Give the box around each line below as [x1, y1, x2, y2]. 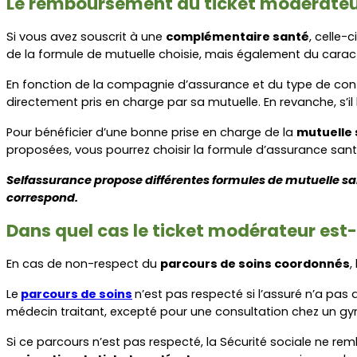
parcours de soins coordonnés [160, 255, 350, 272]
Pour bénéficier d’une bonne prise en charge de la [6, 124, 296, 140]
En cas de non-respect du [6, 255, 160, 272]
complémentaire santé [166, 28, 309, 45]
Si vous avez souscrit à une [6, 28, 166, 45]
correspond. [6, 189, 78, 206]
